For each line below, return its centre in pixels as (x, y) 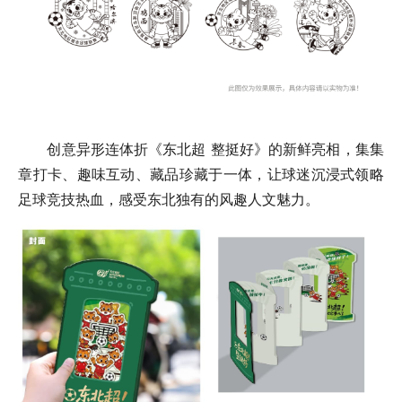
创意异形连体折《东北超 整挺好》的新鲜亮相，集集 (201, 149)
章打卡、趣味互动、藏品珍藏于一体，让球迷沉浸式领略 (201, 174)
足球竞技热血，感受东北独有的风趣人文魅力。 (169, 199)
